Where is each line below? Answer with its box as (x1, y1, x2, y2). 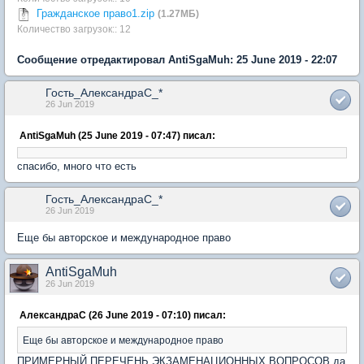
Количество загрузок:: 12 (17, 24, 131, 34)
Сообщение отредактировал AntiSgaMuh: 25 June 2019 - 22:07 (17, 54, 337, 66)
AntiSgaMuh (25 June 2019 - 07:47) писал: (19, 130, 215, 141)
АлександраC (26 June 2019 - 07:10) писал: (19, 310, 226, 320)
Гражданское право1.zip (37, 7, 154, 19)
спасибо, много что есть (17, 160, 136, 172)
